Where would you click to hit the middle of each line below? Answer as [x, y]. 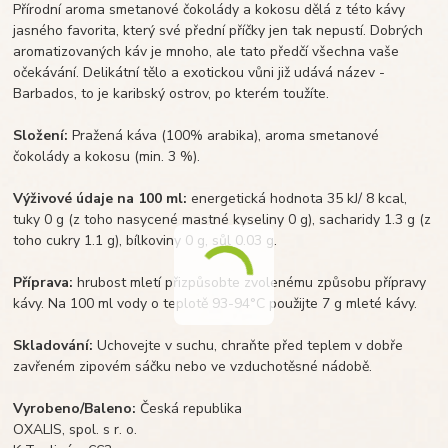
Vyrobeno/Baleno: [77, 408]
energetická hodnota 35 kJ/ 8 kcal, [297, 198]
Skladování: [53, 345]
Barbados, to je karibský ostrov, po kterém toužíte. [171, 93]
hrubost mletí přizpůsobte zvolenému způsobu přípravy [250, 282]
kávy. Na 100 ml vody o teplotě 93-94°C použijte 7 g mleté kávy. [215, 303]
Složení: [41, 135]
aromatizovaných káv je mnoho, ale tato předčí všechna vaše [206, 51]
